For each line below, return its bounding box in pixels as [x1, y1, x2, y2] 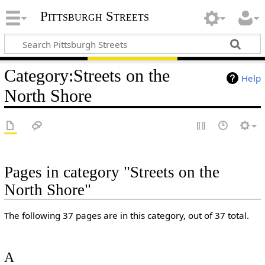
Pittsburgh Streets [40, 9, 149, 24]
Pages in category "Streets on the [4, 163, 219, 181]
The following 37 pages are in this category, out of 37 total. [4, 209, 249, 222]
